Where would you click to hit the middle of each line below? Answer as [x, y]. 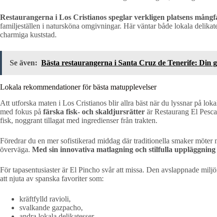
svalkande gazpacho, [51, 207]
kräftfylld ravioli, [45, 199]
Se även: [23, 62]
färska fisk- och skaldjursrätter [94, 111]
